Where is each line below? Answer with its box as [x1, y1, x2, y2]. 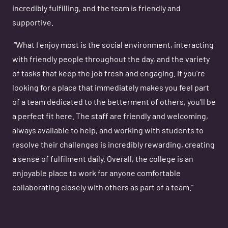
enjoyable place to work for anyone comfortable [12, 170, 181, 178]
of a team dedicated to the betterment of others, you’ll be [12, 99, 216, 107]
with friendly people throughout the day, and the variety [12, 56, 210, 64]
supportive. [12, 19, 53, 27]
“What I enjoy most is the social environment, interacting [14, 42, 214, 50]
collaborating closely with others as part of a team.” [12, 184, 193, 192]
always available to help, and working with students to [12, 127, 204, 135]
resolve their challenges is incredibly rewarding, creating [12, 141, 215, 150]
